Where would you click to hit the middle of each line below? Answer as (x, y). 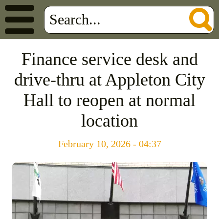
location (109, 121)
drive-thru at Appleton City (109, 80)
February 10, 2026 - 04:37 (109, 144)
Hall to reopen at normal (109, 100)
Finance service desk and (109, 59)
